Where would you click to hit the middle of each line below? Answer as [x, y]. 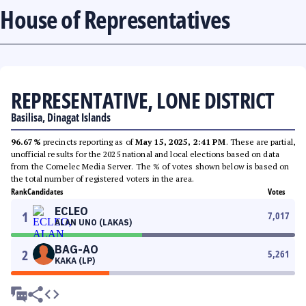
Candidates [45, 192]
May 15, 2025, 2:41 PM [180, 142]
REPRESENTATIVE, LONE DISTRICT [143, 100]
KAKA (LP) [75, 261]
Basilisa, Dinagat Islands [61, 117]
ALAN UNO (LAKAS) [93, 222]
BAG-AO [76, 249]
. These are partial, [260, 142]
